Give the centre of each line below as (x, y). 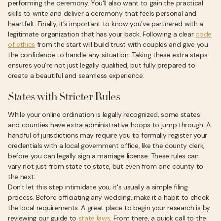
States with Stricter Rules (64, 98)
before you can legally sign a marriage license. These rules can (103, 156)
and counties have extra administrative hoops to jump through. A (109, 125)
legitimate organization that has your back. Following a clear (102, 34)
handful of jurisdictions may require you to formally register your (108, 135)
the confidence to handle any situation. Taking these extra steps (108, 55)
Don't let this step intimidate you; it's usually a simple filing (98, 187)
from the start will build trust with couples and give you (122, 44)
